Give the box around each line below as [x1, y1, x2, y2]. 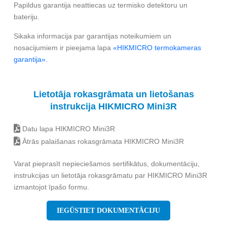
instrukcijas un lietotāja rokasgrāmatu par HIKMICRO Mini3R [14, 171, 207, 180]
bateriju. [14, 13, 40, 21]
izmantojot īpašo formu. [14, 183, 89, 192]
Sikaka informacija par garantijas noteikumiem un [14, 32, 171, 41]
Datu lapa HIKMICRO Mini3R [20, 125, 115, 133]
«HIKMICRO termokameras [111, 44, 201, 52]
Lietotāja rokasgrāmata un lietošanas [33, 89, 194, 100]
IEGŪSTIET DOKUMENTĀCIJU [57, 207, 160, 215]
